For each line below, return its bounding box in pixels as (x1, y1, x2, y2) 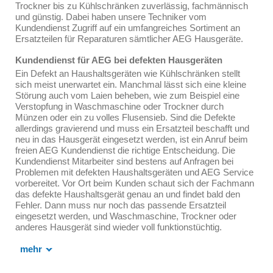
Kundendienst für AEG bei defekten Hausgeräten (15, 55, 222, 65)
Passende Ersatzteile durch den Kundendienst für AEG (15, 253, 249, 264)
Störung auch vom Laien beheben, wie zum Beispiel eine (15, 90, 239, 101)
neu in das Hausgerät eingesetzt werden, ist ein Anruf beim (15, 134, 248, 144)
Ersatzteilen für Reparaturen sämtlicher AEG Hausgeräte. (15, 34, 243, 44)
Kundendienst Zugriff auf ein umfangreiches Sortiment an (15, 23, 240, 33)
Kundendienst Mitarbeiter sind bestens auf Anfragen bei (15, 156, 233, 166)
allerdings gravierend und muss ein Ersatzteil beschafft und (15, 123, 249, 133)
